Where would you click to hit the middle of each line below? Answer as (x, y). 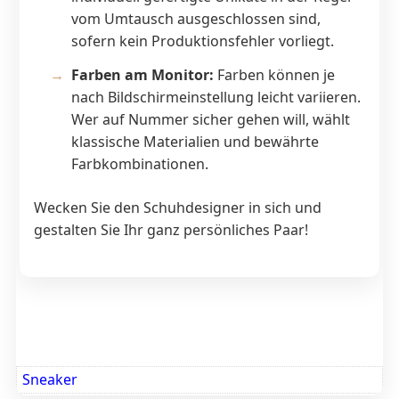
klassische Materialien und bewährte (195, 141)
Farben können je (274, 74)
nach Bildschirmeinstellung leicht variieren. (216, 97)
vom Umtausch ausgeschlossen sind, (195, 18)
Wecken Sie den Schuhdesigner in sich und (177, 207)
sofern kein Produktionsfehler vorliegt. (202, 41)
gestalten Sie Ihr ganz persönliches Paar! (171, 229)
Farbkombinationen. (139, 163)
